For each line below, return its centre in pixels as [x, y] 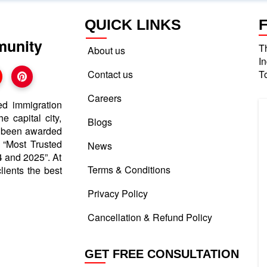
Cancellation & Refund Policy [150, 217]
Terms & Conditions [129, 169]
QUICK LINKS [133, 24]
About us [106, 50]
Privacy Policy [117, 193]
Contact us [110, 74]
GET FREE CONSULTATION [162, 254]
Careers [104, 98]
